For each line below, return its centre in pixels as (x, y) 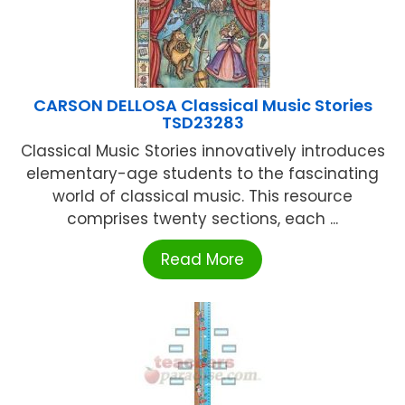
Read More (202, 260)
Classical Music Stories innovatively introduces (202, 151)
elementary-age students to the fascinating (202, 174)
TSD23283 (202, 123)
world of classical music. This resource (202, 197)
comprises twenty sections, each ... (202, 219)
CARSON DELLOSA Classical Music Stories (202, 106)
